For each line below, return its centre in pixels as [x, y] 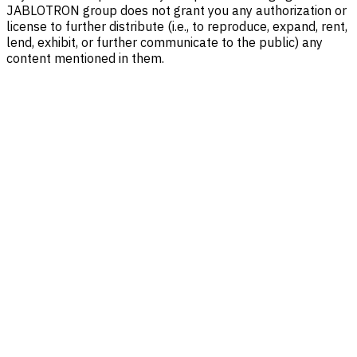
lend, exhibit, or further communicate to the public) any [165, 43]
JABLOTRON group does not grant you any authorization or [177, 11]
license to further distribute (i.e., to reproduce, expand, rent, [177, 27]
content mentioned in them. [85, 59]
